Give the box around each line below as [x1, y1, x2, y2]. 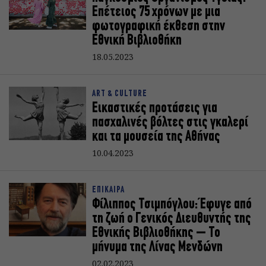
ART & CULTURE [92, 90, 147, 99]
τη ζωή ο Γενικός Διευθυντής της [92, 212, 251, 226]
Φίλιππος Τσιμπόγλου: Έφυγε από [92, 198, 252, 212]
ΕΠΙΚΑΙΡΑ [92, 186, 125, 195]
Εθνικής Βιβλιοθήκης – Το [92, 226, 220, 240]
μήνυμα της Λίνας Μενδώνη [92, 240, 223, 255]
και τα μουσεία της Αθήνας [92, 130, 220, 144]
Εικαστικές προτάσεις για [92, 102, 217, 116]
